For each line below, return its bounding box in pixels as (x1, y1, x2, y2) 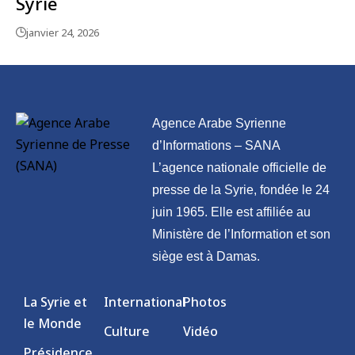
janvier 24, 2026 (26, 25, 99, 40)
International (103, 293, 185, 311)
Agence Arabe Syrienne (152, 116, 287, 131)
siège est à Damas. (152, 250, 261, 264)
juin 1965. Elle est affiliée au (152, 205, 311, 219)
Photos (183, 293, 227, 311)
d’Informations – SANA (152, 139, 281, 153)
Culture (103, 323, 150, 341)
